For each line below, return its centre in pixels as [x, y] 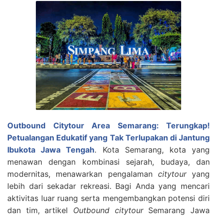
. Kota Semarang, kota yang [152, 150]
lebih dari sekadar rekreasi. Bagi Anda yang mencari [108, 186]
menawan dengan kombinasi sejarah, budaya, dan [108, 162]
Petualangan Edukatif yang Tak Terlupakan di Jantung [108, 138]
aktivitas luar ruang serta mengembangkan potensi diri [108, 198]
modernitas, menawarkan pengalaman [83, 174]
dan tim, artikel [40, 210]
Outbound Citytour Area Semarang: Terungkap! [108, 125]
